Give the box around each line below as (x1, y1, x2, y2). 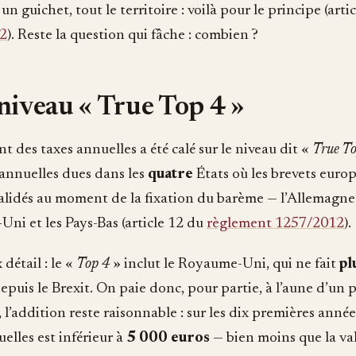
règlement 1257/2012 (207, 215, 344, 231)
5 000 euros (126, 330, 210, 346)
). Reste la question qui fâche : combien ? (7, 27, 258, 43)
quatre (148, 166, 193, 182)
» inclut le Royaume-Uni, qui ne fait (110, 256, 339, 272)
